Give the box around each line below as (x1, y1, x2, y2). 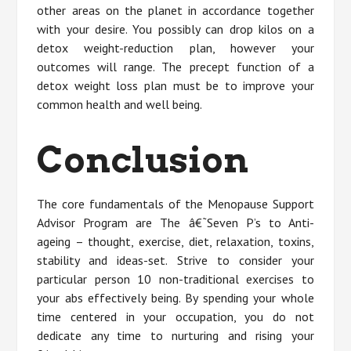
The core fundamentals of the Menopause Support (37, 196, 314, 212)
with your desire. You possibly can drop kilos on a (37, 21, 314, 38)
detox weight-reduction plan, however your (37, 40, 314, 56)
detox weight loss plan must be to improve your (37, 78, 314, 94)
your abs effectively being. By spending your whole (37, 290, 314, 306)
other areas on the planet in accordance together (37, 2, 314, 19)
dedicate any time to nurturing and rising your (37, 327, 314, 344)
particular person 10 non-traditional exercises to (37, 271, 314, 288)
